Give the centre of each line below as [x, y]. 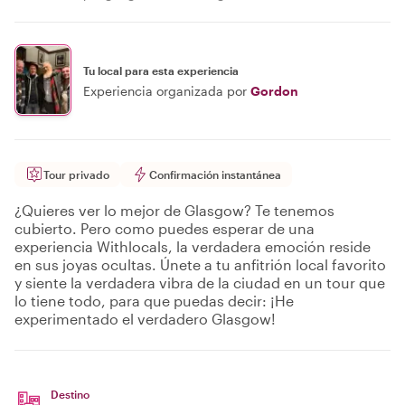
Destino [70, 394]
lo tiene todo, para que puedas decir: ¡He [154, 301]
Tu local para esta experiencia [161, 70]
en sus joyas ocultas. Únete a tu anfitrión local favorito [200, 264]
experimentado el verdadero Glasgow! [145, 319]
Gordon [274, 90]
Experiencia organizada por [165, 90]
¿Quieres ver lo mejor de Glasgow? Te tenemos [174, 210]
